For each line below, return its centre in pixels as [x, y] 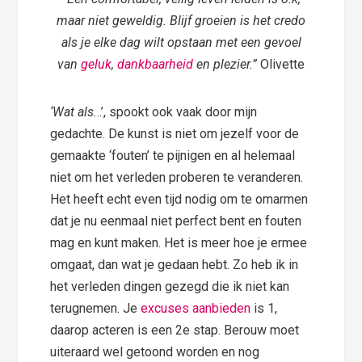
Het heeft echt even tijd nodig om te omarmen [179, 200]
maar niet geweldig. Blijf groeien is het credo [181, 21]
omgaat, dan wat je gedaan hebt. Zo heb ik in [175, 265]
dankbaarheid [157, 65]
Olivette [281, 65]
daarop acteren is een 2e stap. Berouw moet [175, 330]
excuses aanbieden [196, 309]
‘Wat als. [74, 112]
